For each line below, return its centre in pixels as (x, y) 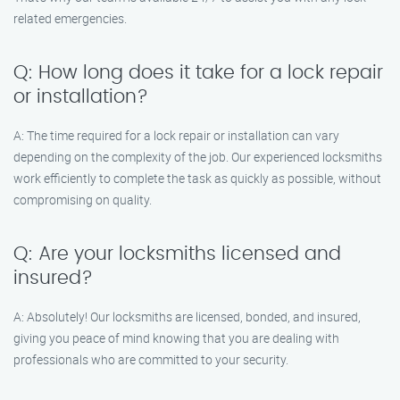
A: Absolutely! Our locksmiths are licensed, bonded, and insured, (187, 317)
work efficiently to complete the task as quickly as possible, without (197, 178)
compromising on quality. (83, 200)
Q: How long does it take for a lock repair (198, 73)
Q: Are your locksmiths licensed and (177, 254)
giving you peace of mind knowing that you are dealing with (176, 338)
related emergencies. (70, 18)
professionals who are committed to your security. (151, 359)
